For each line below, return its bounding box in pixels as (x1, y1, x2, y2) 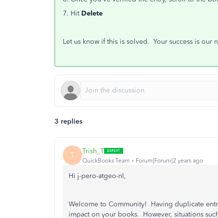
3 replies (54, 117, 82, 126)
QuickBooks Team (82, 157, 130, 164)
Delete (81, 9, 103, 18)
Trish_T (82, 146, 104, 155)
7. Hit (63, 9, 81, 18)
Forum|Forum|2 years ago (136, 157, 203, 164)
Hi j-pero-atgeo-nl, (69, 172, 126, 180)
